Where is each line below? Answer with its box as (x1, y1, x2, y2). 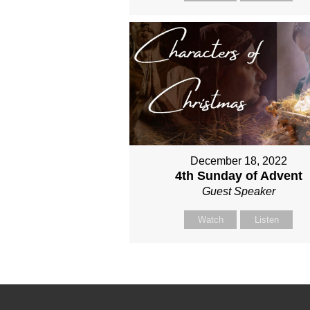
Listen (254, 214, 279, 225)
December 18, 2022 (190, 154, 287, 167)
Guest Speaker (201, 185, 275, 197)
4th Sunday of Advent (174, 168, 302, 183)
